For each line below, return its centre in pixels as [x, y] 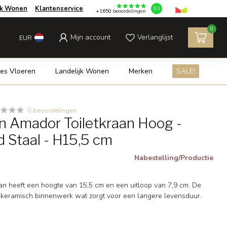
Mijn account [90, 37]
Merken [140, 71]
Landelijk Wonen [82, 71]
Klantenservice [59, 9]
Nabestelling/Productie [174, 158]
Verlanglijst [155, 37]
